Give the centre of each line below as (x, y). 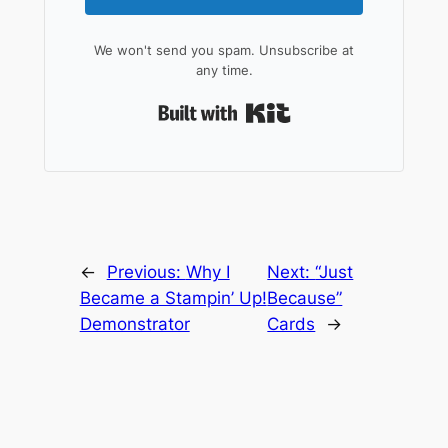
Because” (305, 298)
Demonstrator (134, 324)
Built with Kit (341, 107)
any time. (224, 69)
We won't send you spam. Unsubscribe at (224, 49)
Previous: (146, 272)
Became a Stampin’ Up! (173, 298)
